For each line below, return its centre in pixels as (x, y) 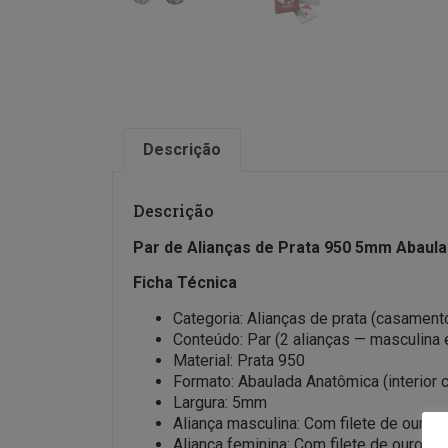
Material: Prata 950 (239, 360)
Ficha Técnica (185, 283)
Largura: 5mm (220, 402)
